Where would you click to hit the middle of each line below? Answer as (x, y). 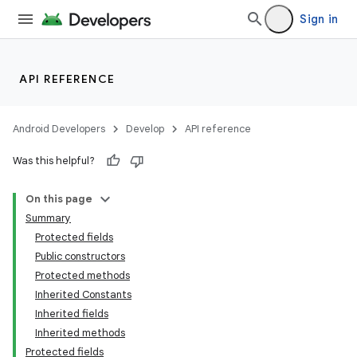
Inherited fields (72, 314)
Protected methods (82, 275)
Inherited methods (80, 333)
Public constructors (80, 256)
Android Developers (59, 129)
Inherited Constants (83, 294)
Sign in (319, 19)
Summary (48, 218)
